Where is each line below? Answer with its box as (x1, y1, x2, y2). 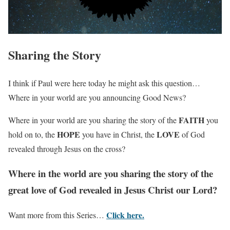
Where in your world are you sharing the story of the (8, 114, 179, 125)
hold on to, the (8, 128, 57, 140)
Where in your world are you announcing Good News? (8, 91, 186, 103)
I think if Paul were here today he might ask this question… (8, 77, 200, 88)
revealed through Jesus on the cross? (8, 143, 125, 154)
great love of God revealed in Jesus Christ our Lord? (8, 183, 217, 197)
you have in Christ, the (80, 128, 157, 140)
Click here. (106, 209, 144, 221)
